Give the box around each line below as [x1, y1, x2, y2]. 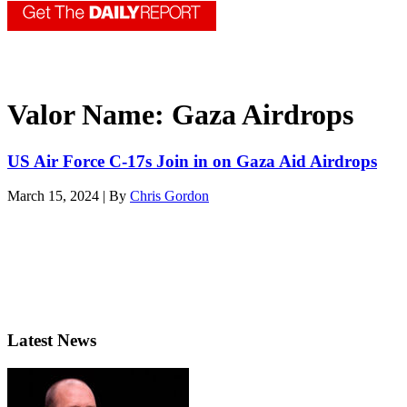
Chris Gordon [130, 188, 209, 204]
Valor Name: [7, 98, 172, 132]
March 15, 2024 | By [7, 188, 130, 204]
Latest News [7, 331, 96, 351]
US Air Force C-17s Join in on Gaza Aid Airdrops [7, 151, 377, 171]
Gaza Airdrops [172, 98, 353, 132]
